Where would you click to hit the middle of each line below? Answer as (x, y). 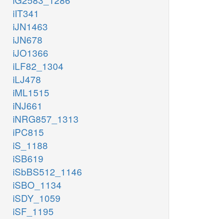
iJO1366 (31, 53)
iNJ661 (28, 106)
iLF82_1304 (38, 66)
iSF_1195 (33, 211)
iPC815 (28, 132)
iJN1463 (30, 26)
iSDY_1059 (37, 198)
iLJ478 (27, 79)
